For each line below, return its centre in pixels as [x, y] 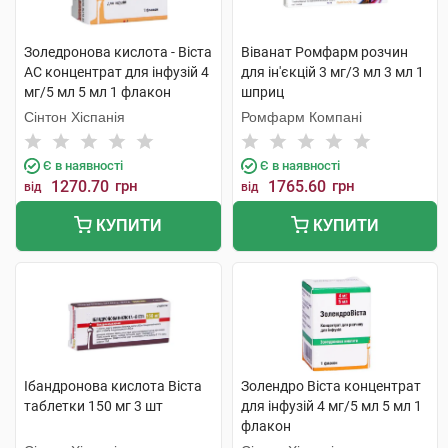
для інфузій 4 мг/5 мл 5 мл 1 [331, 406]
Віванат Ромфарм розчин [324, 52]
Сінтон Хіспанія [74, 117]
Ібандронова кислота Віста [113, 386]
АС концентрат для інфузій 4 [116, 72]
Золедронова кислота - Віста [118, 52]
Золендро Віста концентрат [330, 386]
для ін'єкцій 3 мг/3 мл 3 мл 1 [332, 72]
